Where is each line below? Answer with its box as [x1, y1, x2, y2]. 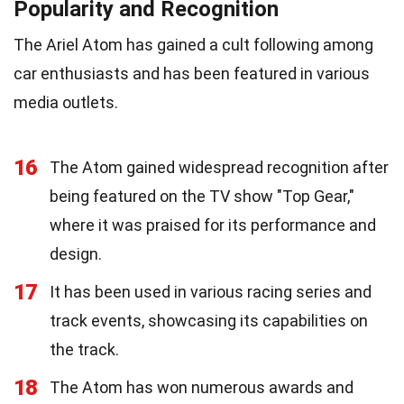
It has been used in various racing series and [50, 281, 372, 301]
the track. [50, 339, 119, 359]
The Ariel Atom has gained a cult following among [14, 34, 373, 54]
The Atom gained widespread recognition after [50, 157, 389, 177]
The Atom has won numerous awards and [50, 377, 353, 397]
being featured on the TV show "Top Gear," [50, 186, 354, 206]
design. [50, 243, 102, 263]
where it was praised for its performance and [50, 215, 376, 234]
